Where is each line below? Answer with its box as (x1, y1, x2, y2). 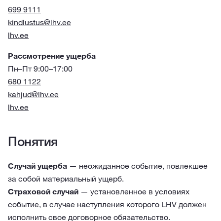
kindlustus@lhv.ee (8, 17, 71, 27)
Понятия (8, 133, 58, 149)
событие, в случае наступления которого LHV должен (8, 199, 207, 209)
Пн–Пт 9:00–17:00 (8, 64, 73, 74)
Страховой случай (8, 186, 78, 196)
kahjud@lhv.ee (8, 89, 59, 99)
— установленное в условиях (78, 186, 189, 196)
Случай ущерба (8, 161, 67, 171)
